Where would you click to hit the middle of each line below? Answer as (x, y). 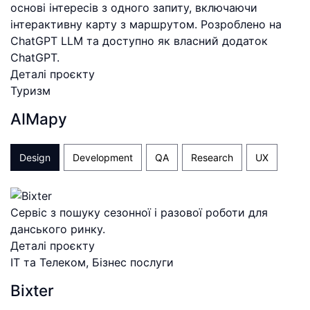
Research (212, 157)
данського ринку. (58, 229)
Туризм (30, 90)
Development (103, 157)
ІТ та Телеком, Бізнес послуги (92, 262)
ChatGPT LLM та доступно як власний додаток (139, 40)
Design (35, 157)
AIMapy (39, 118)
